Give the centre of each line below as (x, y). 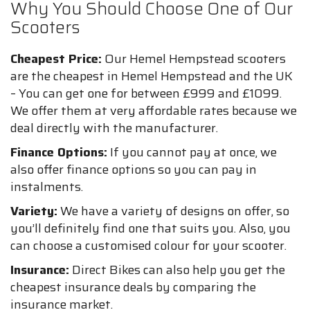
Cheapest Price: (56, 59)
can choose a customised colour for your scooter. (148, 246)
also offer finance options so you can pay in (134, 170)
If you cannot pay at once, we (192, 152)
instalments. (47, 187)
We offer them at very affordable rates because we (154, 111)
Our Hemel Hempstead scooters (194, 59)
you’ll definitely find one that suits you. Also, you (151, 228)
